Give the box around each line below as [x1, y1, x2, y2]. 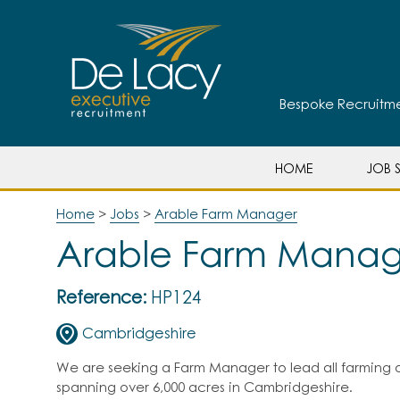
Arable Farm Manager [154, 208, 297, 221]
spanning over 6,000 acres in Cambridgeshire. [56, 381, 353, 395]
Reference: [56, 290, 146, 307]
